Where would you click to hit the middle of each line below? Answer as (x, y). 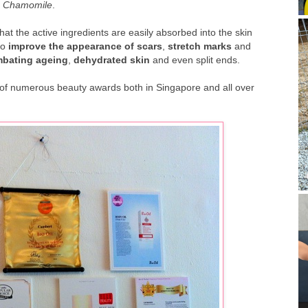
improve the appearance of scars (85, 46)
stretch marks (200, 46)
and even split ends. (195, 60)
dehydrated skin (112, 60)
